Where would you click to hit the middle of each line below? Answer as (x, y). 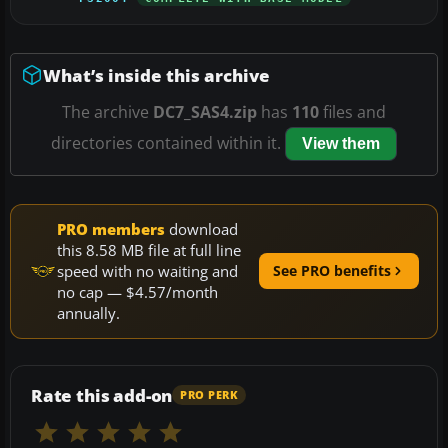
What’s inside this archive (156, 75)
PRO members (111, 228)
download (201, 228)
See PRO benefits (332, 271)
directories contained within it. (168, 142)
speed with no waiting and (147, 270)
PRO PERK (209, 395)
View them (341, 143)
